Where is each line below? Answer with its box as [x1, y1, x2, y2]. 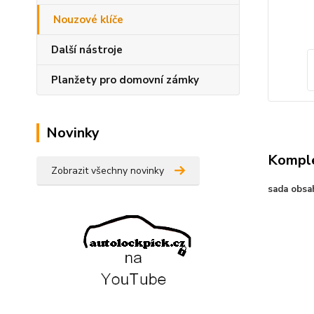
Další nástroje [51, 43, 123, 57]
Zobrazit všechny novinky [51, 164, 164, 177]
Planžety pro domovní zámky [51, 73, 199, 87]
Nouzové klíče [53, 13, 123, 27]
